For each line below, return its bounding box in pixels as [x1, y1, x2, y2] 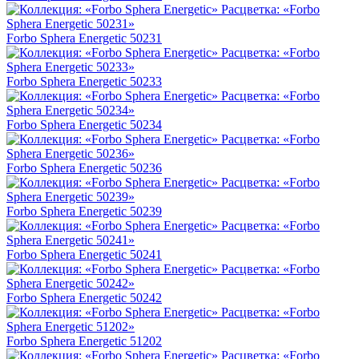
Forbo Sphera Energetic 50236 [6, 161, 162, 175]
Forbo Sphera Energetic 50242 [6, 291, 162, 305]
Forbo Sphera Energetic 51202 [6, 334, 162, 349]
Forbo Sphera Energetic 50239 [6, 204, 162, 219]
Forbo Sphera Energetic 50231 [6, 31, 162, 46]
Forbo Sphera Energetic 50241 [6, 248, 162, 262]
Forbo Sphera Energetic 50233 [6, 75, 162, 89]
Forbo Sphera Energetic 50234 [6, 118, 162, 132]
